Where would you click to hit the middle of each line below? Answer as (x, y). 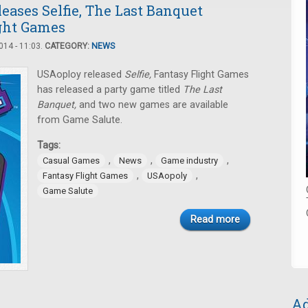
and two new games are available (154, 105)
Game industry (189, 161)
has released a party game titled (110, 90)
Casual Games (71, 161)
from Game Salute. (80, 120)
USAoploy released (81, 75)
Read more (215, 220)
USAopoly (167, 176)
